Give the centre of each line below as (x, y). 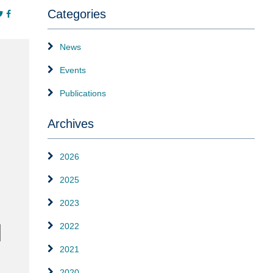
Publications (83, 93)
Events (73, 70)
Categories (77, 14)
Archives (71, 124)
